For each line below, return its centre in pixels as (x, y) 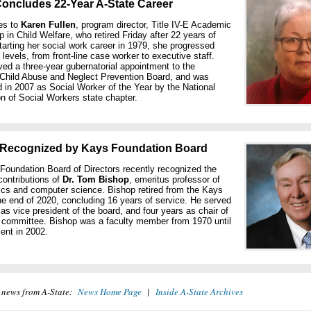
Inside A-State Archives (199, 292)
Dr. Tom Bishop (96, 179)
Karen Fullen (48, 25)
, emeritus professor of (175, 179)
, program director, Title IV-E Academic (153, 25)
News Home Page (110, 292)
